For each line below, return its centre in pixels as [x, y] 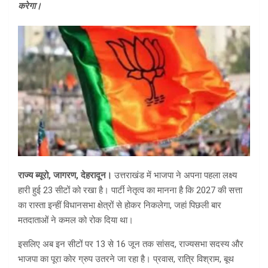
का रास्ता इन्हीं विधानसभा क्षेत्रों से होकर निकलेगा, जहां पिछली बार [120, 205]
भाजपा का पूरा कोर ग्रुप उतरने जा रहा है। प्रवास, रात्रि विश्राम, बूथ [126, 259]
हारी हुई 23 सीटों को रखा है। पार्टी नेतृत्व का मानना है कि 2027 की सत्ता [130, 191]
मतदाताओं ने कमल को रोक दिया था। [76, 220]
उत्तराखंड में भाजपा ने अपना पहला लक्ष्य [176, 176]
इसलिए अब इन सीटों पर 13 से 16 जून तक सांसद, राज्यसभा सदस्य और [131, 244]
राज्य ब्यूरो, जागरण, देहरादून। [66, 176]
